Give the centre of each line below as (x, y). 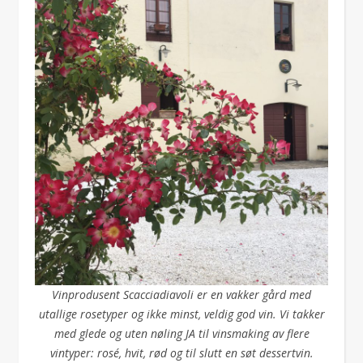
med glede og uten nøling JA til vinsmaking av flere (181, 333)
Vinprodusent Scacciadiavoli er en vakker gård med (181, 295)
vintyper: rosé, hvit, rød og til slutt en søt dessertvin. (181, 353)
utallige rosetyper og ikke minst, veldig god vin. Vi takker (181, 314)
